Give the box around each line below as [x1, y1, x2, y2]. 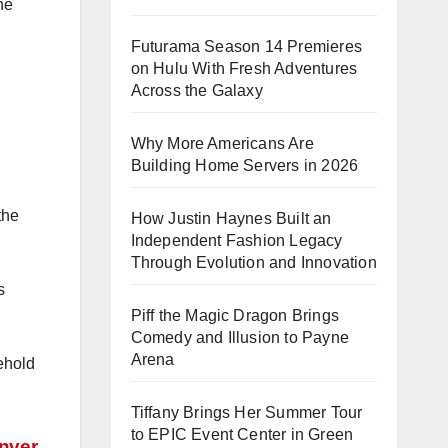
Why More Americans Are [130, 135, 314, 152]
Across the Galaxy [130, 82, 263, 99]
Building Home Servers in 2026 [130, 157, 359, 174]
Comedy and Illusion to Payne [130, 329, 350, 346]
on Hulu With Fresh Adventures [130, 60, 358, 77]
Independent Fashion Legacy [130, 232, 343, 249]
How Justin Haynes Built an [130, 210, 332, 227]
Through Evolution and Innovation [130, 254, 377, 271]
